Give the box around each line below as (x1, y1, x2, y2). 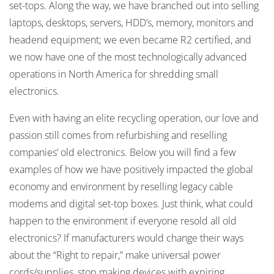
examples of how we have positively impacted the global (9, 163, 253, 177)
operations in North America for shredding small (9, 67, 218, 81)
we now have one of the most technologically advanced (9, 50, 247, 64)
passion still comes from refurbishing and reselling (9, 128, 227, 143)
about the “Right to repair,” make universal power (9, 248, 221, 262)
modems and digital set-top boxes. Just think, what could (9, 197, 253, 211)
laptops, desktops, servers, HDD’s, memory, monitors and (9, 16, 254, 30)
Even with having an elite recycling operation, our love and (9, 111, 259, 125)
